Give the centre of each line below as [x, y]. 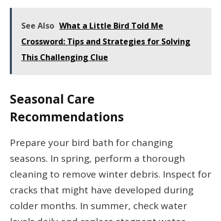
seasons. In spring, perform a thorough [97, 159]
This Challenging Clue [65, 57]
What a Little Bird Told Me [111, 26]
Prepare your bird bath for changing [91, 143]
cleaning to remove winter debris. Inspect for [110, 174]
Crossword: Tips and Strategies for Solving [106, 42]
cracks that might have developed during [102, 190]
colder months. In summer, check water [98, 206]
